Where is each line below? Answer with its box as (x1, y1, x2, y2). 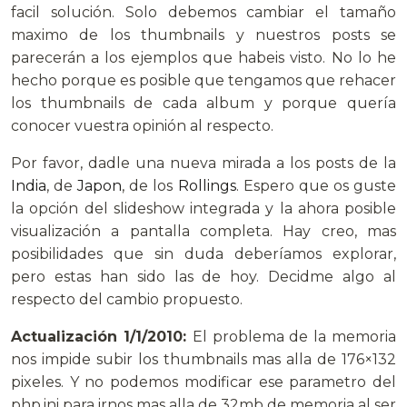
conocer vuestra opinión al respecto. (11, 116, 273, 134)
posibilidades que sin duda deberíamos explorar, (11, 244, 396, 263)
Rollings (177, 176, 236, 194)
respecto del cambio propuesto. (11, 290, 243, 308)
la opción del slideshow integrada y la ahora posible (11, 199, 396, 217)
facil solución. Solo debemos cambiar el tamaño (11, 3, 396, 21)
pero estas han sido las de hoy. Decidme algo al (11, 267, 396, 285)
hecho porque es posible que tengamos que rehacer (11, 71, 396, 89)
